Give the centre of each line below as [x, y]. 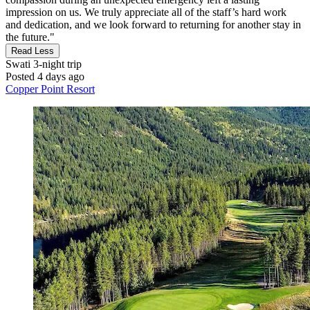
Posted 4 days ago [45, 76]
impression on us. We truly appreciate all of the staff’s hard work [146, 12]
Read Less [33, 51]
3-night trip [56, 64]
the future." [30, 37]
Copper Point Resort [50, 89]
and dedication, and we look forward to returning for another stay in [153, 24]
